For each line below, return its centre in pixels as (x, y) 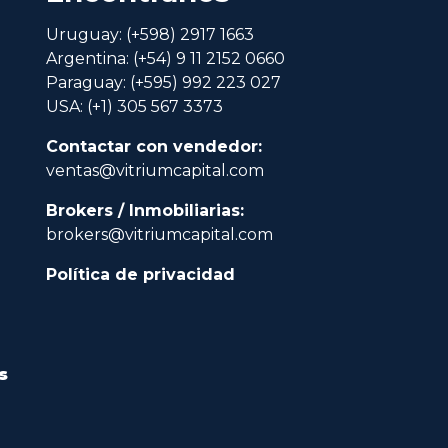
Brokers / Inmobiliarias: (145, 210)
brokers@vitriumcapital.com (159, 234)
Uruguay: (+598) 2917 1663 (150, 34)
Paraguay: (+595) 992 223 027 (163, 82)
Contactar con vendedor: (154, 146)
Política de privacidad (140, 274)
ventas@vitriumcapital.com (155, 170)
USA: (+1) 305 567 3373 (134, 106)
